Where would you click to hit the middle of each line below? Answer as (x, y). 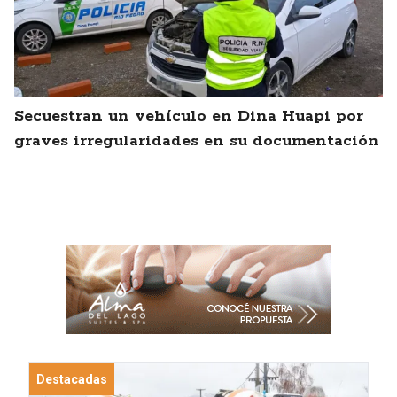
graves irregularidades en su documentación (197, 141)
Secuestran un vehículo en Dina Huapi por (189, 117)
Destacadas (72, 380)
